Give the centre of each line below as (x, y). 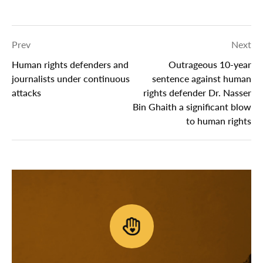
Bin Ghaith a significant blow (192, 107)
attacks (26, 93)
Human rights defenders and (70, 65)
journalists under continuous (71, 79)
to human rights (219, 121)
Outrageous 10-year (210, 65)
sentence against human (202, 79)
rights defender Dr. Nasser (197, 93)
